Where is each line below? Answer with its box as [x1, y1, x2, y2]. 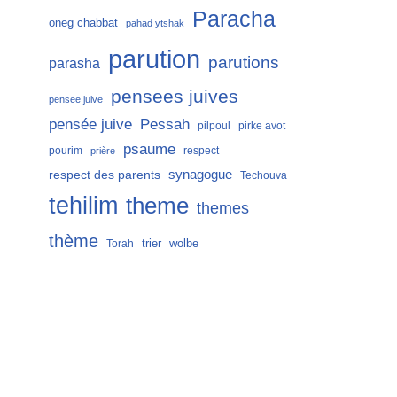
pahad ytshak [126, 18, 184, 28]
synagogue [168, 167, 232, 182]
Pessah [140, 115, 190, 133]
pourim [49, 144, 82, 157]
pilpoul [198, 120, 230, 132]
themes [197, 199, 249, 217]
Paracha [192, 6, 276, 31]
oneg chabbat [49, 16, 118, 29]
